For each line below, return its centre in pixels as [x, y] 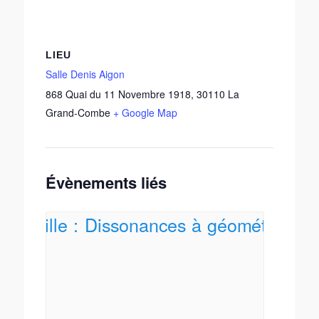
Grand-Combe [78, 112]
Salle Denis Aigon [85, 74]
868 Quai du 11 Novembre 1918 [118, 94]
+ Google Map [145, 112]
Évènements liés [106, 182]
